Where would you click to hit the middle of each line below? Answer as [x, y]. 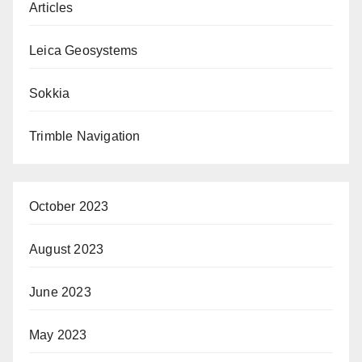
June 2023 [60, 293]
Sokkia [50, 94]
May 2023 [58, 335]
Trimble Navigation [85, 137]
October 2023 [69, 207]
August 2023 [67, 250]
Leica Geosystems [84, 51]
